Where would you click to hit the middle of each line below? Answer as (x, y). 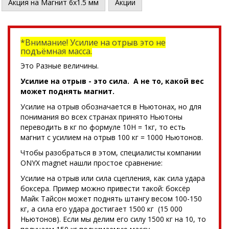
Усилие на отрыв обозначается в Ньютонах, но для (111, 106)
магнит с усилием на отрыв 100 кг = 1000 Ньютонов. (112, 137)
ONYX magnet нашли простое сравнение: (91, 163)
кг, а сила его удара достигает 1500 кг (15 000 (101, 209)
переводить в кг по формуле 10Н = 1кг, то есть (103, 127)
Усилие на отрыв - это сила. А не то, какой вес (112, 81)
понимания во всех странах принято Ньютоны (101, 117)
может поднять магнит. (67, 91)
